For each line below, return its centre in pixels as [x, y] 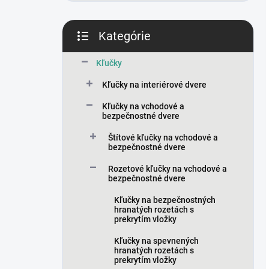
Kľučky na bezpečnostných [165, 200]
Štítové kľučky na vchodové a [163, 138]
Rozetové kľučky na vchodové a [168, 169]
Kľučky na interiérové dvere [154, 85]
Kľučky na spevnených [156, 241]
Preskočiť [98, 44]
